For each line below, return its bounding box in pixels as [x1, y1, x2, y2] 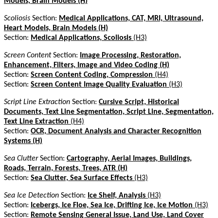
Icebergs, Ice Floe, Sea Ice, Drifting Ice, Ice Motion [31, 201, 193, 209]
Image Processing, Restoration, [80, 51, 181, 59]
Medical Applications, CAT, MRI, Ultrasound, [59, 14, 203, 22]
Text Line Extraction [4, 117, 69, 126]
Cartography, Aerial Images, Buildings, [67, 154, 192, 163]
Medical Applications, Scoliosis [31, 34, 131, 42]
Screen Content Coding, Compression [31, 71, 153, 79]
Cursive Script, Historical [99, 98, 179, 106]
